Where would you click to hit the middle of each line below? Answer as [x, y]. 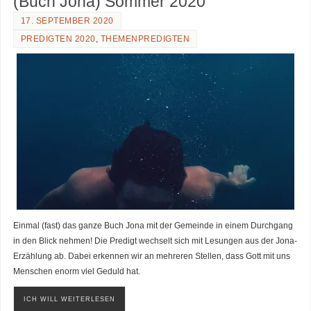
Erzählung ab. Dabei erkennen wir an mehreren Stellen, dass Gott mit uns [151, 256]
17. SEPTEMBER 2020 [67, 21]
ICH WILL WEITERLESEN [69, 299]
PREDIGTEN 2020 [58, 39]
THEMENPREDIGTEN [145, 39]
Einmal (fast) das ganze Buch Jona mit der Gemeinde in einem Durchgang [153, 226]
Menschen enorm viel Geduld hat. [76, 271]
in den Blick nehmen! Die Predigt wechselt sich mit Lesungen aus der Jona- [155, 241]
